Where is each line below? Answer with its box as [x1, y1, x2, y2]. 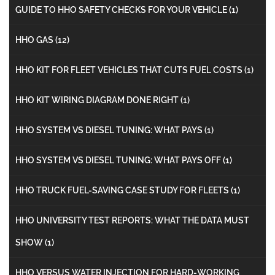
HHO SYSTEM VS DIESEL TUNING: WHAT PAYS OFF [15, 155, 223, 165]
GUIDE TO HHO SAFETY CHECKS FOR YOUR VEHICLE [15, 4, 229, 15]
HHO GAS [15, 34, 55, 45]
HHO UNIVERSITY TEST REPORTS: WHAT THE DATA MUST [15, 215, 249, 225]
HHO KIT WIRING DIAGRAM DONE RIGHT [15, 95, 180, 105]
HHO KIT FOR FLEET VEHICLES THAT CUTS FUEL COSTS [15, 64, 244, 75]
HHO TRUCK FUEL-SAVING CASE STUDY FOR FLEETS [15, 185, 231, 195]
